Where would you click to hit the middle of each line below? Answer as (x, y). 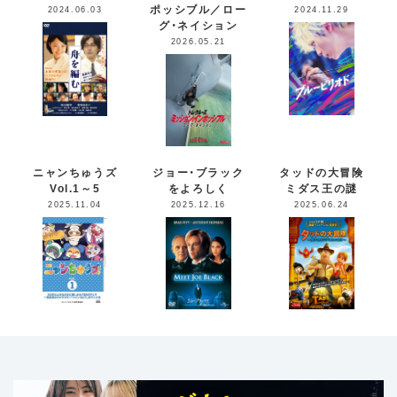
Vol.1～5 (75, 188)
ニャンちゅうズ (75, 172)
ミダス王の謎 (322, 188)
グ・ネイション (198, 25)
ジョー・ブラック (198, 172)
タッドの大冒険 (322, 172)
